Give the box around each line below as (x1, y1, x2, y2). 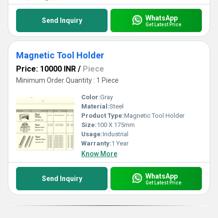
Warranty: (81, 140, 111, 147)
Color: (81, 93, 100, 101)
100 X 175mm (97, 121, 135, 128)
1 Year (111, 140, 128, 147)
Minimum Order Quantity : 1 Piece (16, 76, 119, 84)
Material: (81, 103, 109, 110)
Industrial (103, 130, 128, 138)
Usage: (81, 130, 103, 138)
